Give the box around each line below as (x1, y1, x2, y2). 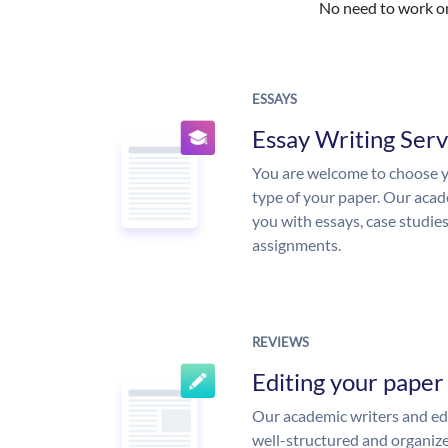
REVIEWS (252, 334, 309, 351)
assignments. (252, 235, 341, 255)
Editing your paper (252, 367, 444, 397)
